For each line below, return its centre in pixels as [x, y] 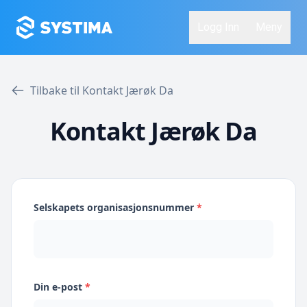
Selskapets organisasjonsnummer [115, 207]
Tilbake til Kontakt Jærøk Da [102, 90]
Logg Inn [218, 27]
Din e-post [59, 287]
